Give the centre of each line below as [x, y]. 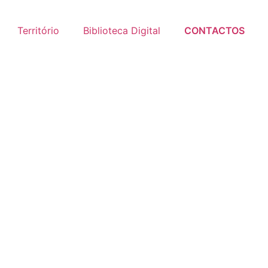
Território [38, 31]
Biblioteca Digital [122, 31]
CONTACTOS [214, 31]
